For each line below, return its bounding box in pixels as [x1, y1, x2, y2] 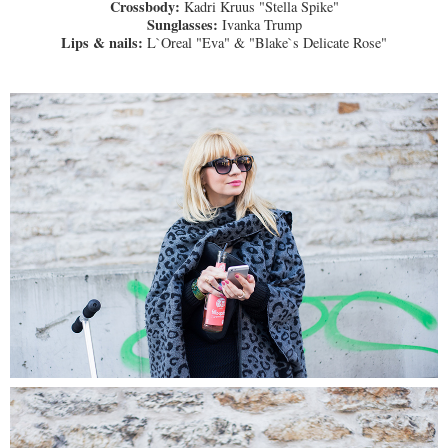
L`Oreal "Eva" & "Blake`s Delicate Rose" [147, 32, 387, 52]
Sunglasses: [146, 13, 222, 35]
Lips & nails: [61, 31, 147, 53]
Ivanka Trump [221, 14, 302, 34]
